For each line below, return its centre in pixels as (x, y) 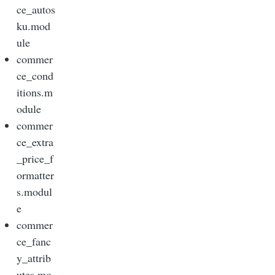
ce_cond (35, 76)
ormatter (35, 175)
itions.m (35, 92)
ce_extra (35, 142)
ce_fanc (34, 242)
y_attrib (34, 258)
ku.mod (33, 26)
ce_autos (36, 10)
